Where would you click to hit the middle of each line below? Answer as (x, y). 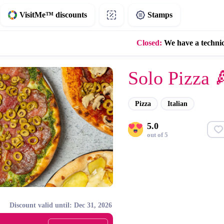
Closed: (149, 43)
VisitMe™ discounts (53, 15)
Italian (177, 104)
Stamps (160, 15)
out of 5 (157, 134)
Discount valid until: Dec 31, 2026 (60, 205)
